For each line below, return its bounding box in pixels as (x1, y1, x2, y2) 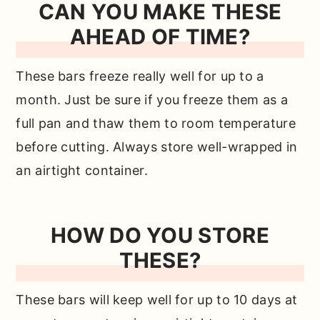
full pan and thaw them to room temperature (16, 116, 296, 131)
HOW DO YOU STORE (51, 223, 269, 249)
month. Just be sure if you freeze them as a (16, 92, 289, 108)
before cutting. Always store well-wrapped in (16, 139, 298, 155)
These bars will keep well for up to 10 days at (16, 292, 298, 308)
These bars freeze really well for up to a (16, 69, 264, 84)
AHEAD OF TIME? (69, 24, 251, 50)
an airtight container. (16, 163, 148, 179)
